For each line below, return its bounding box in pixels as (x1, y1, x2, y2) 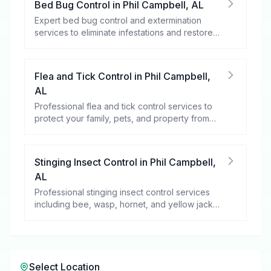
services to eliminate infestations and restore (34, 27, 213, 38)
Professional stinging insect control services (34, 187, 210, 197)
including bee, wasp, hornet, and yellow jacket (34, 199, 221, 209)
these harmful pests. (34, 125, 114, 135)
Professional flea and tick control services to (34, 101, 212, 111)
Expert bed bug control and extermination (34, 15, 201, 25)
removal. (34, 211, 68, 221)
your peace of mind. (34, 39, 115, 50)
